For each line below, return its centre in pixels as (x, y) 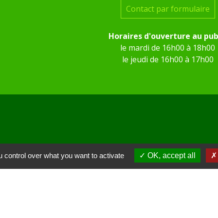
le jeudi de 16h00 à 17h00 (168, 59)
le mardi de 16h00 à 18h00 (168, 47)
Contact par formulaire (168, 9)
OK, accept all (171, 155)
